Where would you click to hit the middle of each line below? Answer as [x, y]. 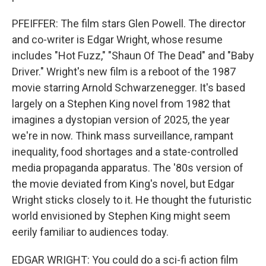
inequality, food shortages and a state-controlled [125, 152]
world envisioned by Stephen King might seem [121, 216]
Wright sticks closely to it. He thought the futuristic [132, 200]
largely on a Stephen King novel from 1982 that [121, 104]
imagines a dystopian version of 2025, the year [121, 120]
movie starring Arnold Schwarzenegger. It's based [129, 88]
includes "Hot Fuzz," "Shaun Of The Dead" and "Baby [133, 56]
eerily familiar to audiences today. [90, 232]
